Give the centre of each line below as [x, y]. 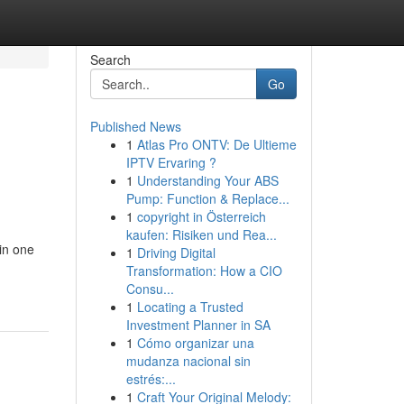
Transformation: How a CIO [204, 271]
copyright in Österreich [201, 216]
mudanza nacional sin [188, 361]
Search [110, 60]
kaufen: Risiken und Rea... [201, 234]
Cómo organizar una [195, 343]
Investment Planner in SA [198, 325]
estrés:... [151, 379]
